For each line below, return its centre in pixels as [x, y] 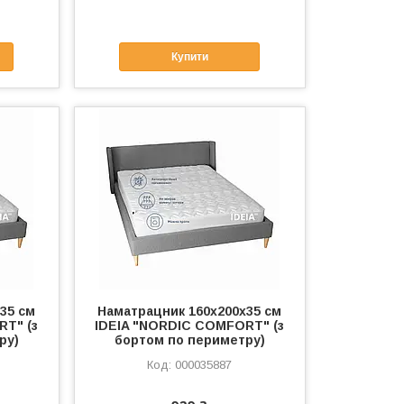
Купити [189, 56]
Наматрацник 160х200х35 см [190, 312]
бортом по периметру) [189, 340]
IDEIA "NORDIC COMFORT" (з [190, 326]
